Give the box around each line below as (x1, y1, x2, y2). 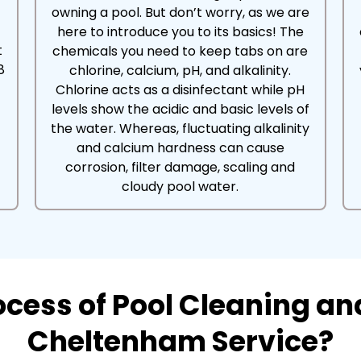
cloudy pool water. (122, 177, 239, 196)
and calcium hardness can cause (76, 139, 284, 157)
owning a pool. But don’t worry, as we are (51, 3, 309, 22)
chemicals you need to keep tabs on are (52, 42, 309, 60)
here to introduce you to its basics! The (56, 23, 304, 41)
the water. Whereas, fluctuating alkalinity (51, 119, 310, 138)
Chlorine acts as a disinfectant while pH (56, 81, 305, 99)
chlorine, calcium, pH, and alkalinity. (69, 61, 292, 80)
